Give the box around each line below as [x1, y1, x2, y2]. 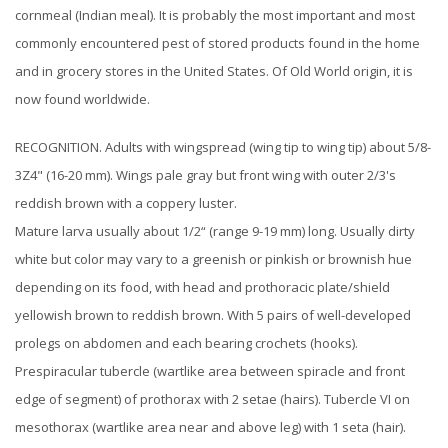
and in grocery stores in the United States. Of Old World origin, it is [15, 61, 413, 80]
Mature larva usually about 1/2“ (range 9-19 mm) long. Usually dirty [15, 221, 415, 240]
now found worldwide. [15, 89, 150, 108]
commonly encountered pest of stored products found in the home [15, 33, 420, 52]
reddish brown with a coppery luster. [15, 193, 237, 212]
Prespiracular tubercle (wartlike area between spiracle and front [15, 361, 405, 380]
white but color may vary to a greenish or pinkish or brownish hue [15, 249, 412, 268]
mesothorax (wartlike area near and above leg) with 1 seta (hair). [15, 417, 406, 436]
